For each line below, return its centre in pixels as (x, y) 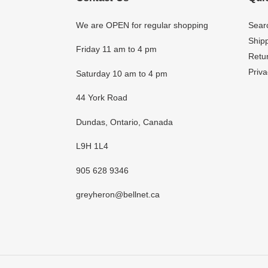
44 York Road (102, 98)
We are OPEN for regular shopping (142, 25)
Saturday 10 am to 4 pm (122, 73)
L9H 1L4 (92, 146)
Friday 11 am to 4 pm (116, 49)
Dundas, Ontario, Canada (124, 122)
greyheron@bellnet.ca (118, 195)
